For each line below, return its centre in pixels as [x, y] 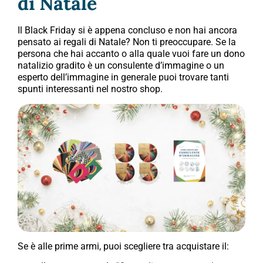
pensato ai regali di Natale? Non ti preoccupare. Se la [127, 42]
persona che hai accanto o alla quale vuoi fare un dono [131, 54]
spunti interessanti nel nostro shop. [90, 89]
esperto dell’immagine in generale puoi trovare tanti [123, 77]
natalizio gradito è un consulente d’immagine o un [121, 66]
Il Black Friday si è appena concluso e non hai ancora [127, 31]
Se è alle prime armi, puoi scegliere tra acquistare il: [123, 246]
